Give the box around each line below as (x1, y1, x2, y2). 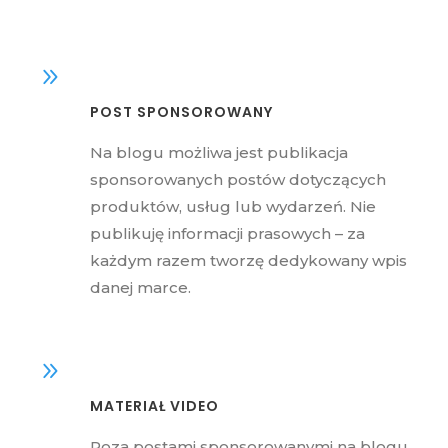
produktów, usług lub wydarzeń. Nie (90, 196, 376, 216)
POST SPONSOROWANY (90, 101, 273, 122)
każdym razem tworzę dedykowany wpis (90, 250, 407, 270)
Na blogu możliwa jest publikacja (90, 142, 348, 162)
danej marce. (90, 277, 191, 297)
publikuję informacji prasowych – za (90, 223, 365, 243)
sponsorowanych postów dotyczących (90, 169, 386, 189)
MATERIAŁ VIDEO (90, 395, 219, 416)
